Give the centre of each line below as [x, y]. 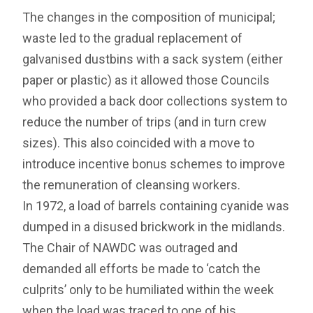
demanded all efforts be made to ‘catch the [142, 269]
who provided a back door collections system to [155, 101]
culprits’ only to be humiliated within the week [148, 290]
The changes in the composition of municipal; [149, 17]
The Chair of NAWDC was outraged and [130, 248]
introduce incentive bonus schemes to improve [154, 164]
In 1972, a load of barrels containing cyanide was [156, 206]
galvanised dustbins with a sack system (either [153, 59]
